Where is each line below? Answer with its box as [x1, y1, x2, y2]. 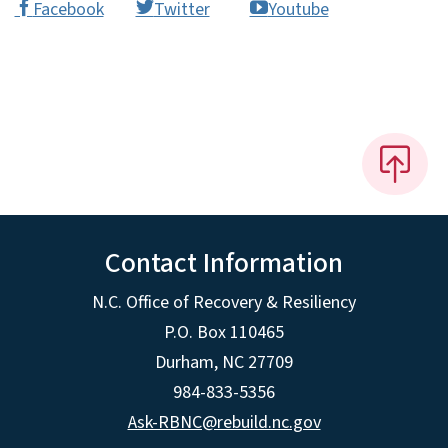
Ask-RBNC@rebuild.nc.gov [127, 410, 321, 436]
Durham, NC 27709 [155, 350, 293, 376]
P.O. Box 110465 [164, 320, 284, 346]
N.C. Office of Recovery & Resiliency [92, 290, 356, 316]
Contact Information [105, 243, 343, 284]
